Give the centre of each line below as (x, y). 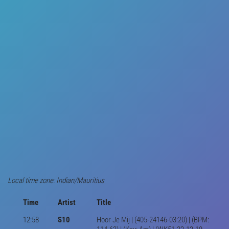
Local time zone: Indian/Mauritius (56, 180)
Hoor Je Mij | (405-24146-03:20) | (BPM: (153, 220)
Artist (66, 202)
